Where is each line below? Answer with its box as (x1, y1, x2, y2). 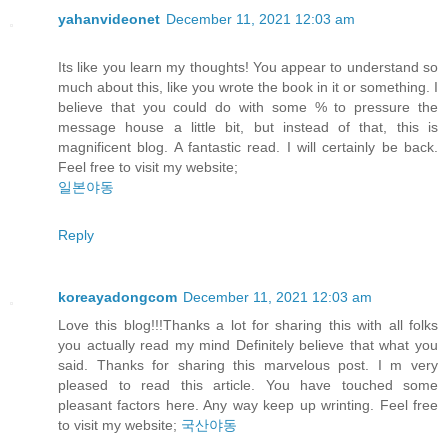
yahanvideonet (58, 11, 160, 28)
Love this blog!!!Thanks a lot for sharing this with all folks (58, 317, 438, 334)
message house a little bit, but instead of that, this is (58, 119, 438, 136)
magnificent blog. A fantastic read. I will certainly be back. (58, 139, 438, 156)
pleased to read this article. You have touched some (58, 377, 438, 394)
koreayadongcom (58, 289, 177, 306)
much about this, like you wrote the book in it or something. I (58, 79, 438, 96)
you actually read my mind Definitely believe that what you (58, 337, 438, 354)
